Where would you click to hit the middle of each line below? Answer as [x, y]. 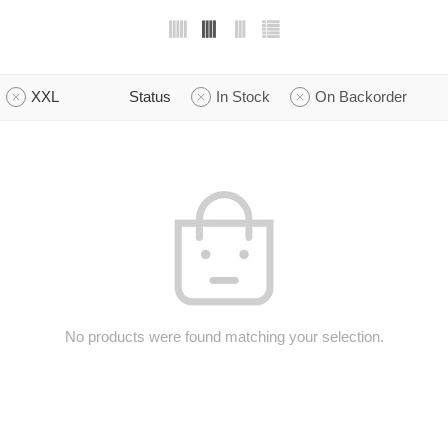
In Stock [243, 96]
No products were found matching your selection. [224, 336]
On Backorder [361, 96]
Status [150, 96]
